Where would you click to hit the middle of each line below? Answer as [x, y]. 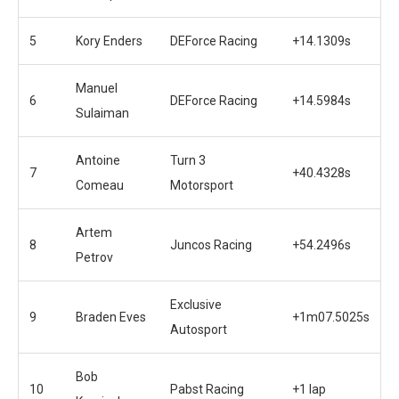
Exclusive [196, 304]
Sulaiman [102, 113]
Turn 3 [188, 160]
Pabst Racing [207, 389]
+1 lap [309, 389]
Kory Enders [109, 41]
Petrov [94, 257]
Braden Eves [111, 317]
